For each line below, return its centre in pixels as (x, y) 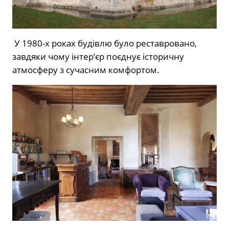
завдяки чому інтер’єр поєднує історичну (98, 56)
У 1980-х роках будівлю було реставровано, (105, 43)
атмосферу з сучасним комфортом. (86, 70)
